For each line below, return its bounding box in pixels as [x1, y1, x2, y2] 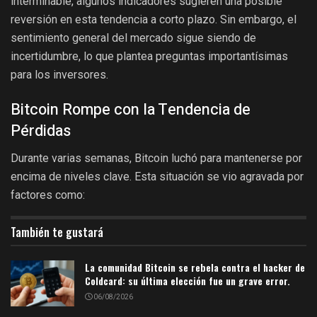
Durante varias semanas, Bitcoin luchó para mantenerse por [11, 151, 302, 166]
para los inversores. [11, 67, 108, 81]
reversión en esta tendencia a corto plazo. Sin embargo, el [11, 12, 296, 26]
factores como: [11, 188, 85, 202]
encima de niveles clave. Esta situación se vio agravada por [11, 170, 304, 184]
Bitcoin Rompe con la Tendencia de [11, 98, 250, 122]
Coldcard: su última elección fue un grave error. [85, 273, 290, 289]
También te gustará [11, 224, 103, 241]
